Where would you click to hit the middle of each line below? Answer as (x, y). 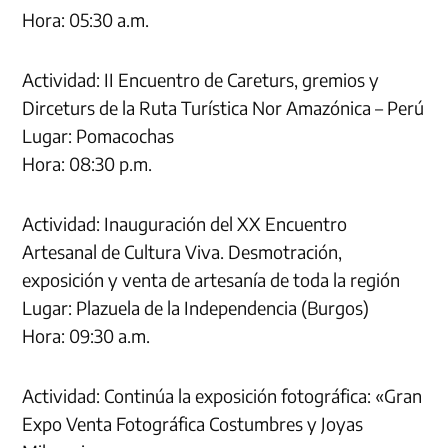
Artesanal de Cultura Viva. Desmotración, (182, 251)
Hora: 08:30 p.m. (87, 163)
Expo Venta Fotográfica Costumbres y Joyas (193, 423)
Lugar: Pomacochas (98, 135)
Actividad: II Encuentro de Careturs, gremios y (201, 79)
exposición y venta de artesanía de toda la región (211, 279)
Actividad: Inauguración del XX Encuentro (185, 223)
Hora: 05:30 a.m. (86, 19)
